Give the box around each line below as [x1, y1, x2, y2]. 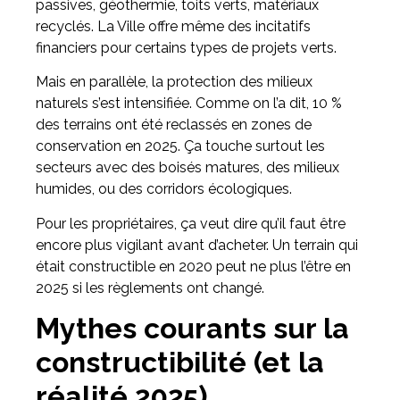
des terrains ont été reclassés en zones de [36, 116, 312, 134]
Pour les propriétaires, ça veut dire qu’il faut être [36, 214, 346, 232]
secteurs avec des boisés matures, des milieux [36, 159, 339, 177]
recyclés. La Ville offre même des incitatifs [36, 18, 311, 35]
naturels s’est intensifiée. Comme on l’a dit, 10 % [36, 95, 342, 112]
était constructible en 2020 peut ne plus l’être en [36, 257, 351, 275]
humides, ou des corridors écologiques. [36, 180, 292, 198]
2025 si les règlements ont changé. [36, 279, 264, 296]
